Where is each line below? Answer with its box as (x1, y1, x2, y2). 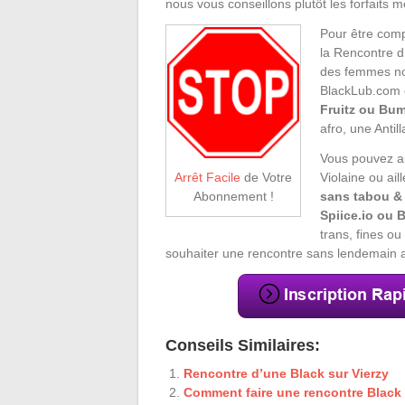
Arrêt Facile (174, 169, 240, 184)
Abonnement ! (193, 188, 274, 203)
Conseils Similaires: (165, 335, 320, 354)
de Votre (240, 169, 292, 184)
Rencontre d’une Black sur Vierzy (184, 365, 389, 381)
